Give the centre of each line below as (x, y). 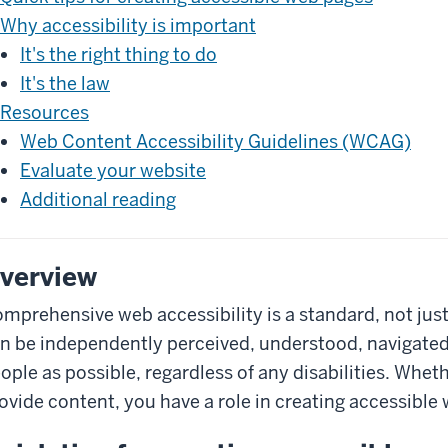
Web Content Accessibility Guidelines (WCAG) (215, 141)
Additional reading (98, 199)
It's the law (65, 83)
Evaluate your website (113, 170)
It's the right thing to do (118, 54)
